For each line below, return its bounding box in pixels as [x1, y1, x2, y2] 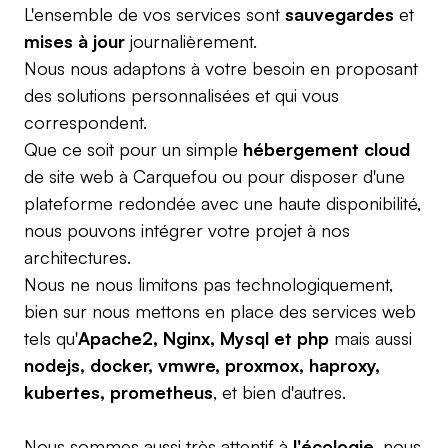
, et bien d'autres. [213, 381, 346, 403]
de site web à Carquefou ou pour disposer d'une [24, 165, 405, 187]
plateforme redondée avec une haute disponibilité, [24, 192, 421, 214]
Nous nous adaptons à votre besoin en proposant [24, 57, 418, 79]
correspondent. [24, 111, 147, 133]
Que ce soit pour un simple [24, 138, 243, 160]
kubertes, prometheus [24, 381, 213, 403]
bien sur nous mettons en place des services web [24, 300, 416, 322]
